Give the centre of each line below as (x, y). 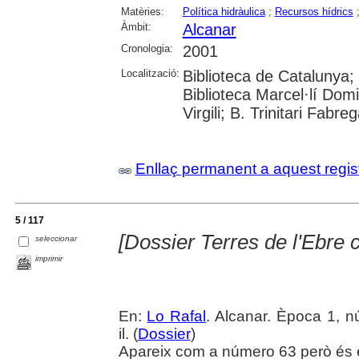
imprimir (49, 259)
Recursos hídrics (314, 12)
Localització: (150, 74)
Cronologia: (147, 49)
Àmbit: (136, 27)
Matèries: (142, 12)
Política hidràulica (224, 12)
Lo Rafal (177, 317)
